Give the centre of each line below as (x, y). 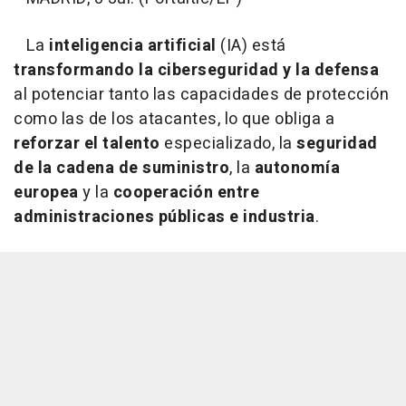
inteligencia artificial (135, 46)
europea (46, 193)
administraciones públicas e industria (164, 217)
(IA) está (253, 46)
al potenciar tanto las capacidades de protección (201, 95)
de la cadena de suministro (121, 169)
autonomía (297, 169)
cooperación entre (186, 193)
